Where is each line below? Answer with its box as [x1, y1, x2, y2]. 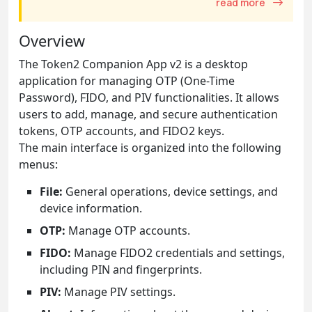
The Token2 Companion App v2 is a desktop [19, 56, 248, 72]
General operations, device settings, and [63, 183, 278, 199]
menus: [19, 156, 58, 172]
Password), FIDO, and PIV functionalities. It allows [19, 89, 279, 105]
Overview [19, 30, 85, 51]
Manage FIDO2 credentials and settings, [71, 244, 285, 260]
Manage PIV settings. [61, 283, 175, 299]
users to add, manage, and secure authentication [19, 106, 278, 122]
